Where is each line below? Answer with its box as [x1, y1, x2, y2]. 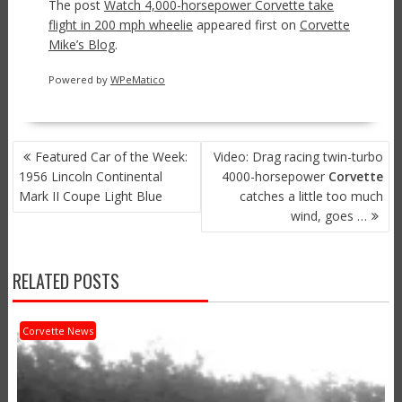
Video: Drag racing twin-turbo [214, 147, 384, 165]
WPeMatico [109, 72, 165, 86]
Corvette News [22, 323, 93, 337]
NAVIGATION [11, 155, 92, 183]
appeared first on [192, 15, 300, 33]
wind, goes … [291, 206, 368, 224]
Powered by [48, 72, 110, 86]
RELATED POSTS [12, 267, 119, 294]
